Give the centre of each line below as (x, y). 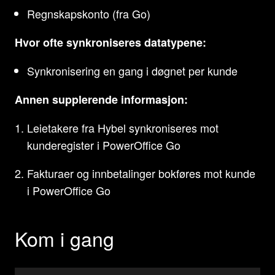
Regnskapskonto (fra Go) (89, 14)
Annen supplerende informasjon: (101, 99)
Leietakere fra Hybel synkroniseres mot (123, 128)
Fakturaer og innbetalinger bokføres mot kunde (141, 173)
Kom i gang (64, 238)
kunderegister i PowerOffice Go (104, 145)
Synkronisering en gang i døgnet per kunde (132, 71)
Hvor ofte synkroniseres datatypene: (110, 42)
